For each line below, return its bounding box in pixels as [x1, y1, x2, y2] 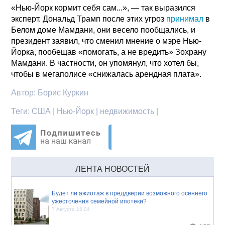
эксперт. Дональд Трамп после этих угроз [11, 14, 167, 23]
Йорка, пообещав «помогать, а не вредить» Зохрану [11, 47, 207, 56]
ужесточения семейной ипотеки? [52, 197, 147, 205]
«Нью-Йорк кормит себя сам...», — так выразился [11, 3, 196, 12]
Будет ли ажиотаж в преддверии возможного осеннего [52, 189, 208, 197]
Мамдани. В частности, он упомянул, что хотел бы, [11, 58, 199, 67]
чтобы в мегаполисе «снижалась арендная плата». [11, 69, 202, 78]
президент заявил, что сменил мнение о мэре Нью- [11, 36, 202, 45]
